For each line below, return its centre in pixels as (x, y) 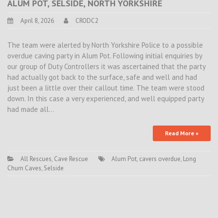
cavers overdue (160, 159)
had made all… (31, 109)
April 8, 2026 (37, 21)
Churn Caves (24, 168)
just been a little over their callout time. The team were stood (106, 88)
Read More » (182, 133)
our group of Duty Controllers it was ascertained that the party (106, 66)
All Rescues (36, 159)
